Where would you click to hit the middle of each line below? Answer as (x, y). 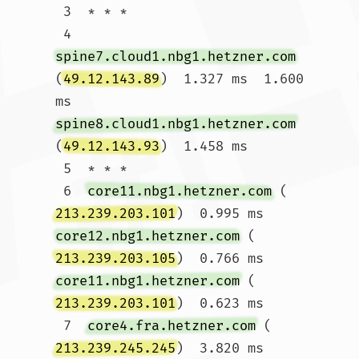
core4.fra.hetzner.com (171, 326)
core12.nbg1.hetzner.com (147, 236)
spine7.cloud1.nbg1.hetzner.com (175, 56)
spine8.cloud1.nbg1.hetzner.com (175, 124)
